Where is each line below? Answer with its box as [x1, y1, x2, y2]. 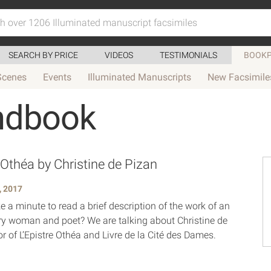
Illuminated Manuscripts [88, 71, 191, 83]
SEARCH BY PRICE [8, 50, 78, 60]
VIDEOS [105, 50, 133, 60]
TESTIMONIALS [160, 50, 217, 60]
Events [43, 71, 71, 83]
